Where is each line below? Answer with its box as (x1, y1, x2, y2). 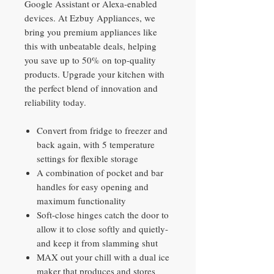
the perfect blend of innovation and (24, 82, 158, 95)
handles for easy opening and (37, 180, 149, 193)
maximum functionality (37, 194, 126, 207)
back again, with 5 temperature (37, 138, 155, 151)
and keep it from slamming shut (37, 237, 158, 250)
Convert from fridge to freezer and (37, 124, 168, 137)
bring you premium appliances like (24, 26, 157, 39)
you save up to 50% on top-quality (24, 54, 156, 67)
